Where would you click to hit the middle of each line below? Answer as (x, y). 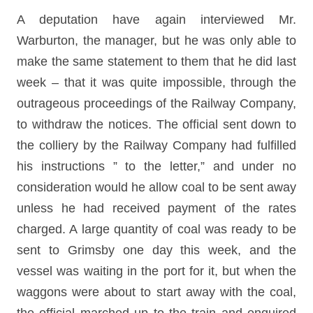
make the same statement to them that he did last (156, 61)
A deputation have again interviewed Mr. (156, 20)
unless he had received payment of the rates (156, 208)
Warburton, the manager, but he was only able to (156, 41)
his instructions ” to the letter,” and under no (156, 166)
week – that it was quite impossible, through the (156, 82)
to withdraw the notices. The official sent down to (156, 124)
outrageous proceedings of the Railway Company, (156, 103)
